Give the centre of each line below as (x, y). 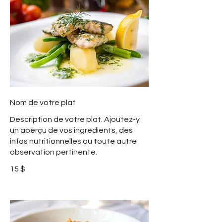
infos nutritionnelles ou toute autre (73, 141)
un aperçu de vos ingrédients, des (71, 131)
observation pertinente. (54, 152)
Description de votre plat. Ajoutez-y (75, 120)
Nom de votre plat (43, 103)
